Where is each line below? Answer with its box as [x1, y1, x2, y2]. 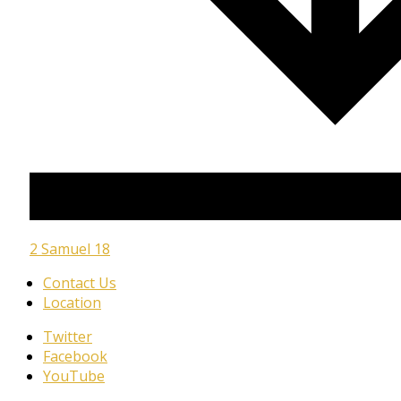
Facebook [43, 346, 107, 366]
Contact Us [43, 272, 116, 293]
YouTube [43, 365, 105, 386]
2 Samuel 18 [30, 238, 110, 259]
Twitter [43, 326, 92, 346]
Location [43, 292, 101, 312]
